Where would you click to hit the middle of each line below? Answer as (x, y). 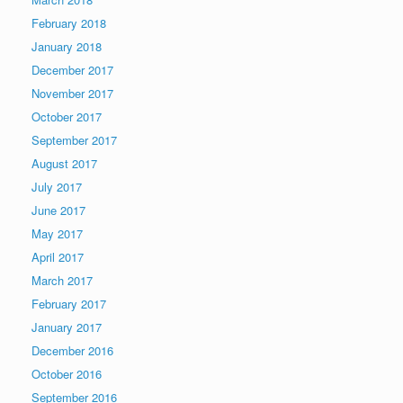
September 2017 (74, 140)
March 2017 (62, 281)
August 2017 (64, 164)
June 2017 (58, 210)
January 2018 (67, 47)
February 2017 (69, 304)
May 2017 (57, 234)
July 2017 (57, 187)
